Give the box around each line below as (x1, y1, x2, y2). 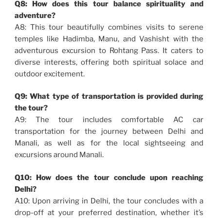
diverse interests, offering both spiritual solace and (15, 57, 203, 67)
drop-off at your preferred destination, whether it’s (15, 208, 203, 217)
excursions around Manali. (15, 150, 104, 160)
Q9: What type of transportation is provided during (15, 92, 203, 101)
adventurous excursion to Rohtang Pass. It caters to (15, 46, 203, 55)
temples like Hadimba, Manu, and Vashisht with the (15, 34, 203, 43)
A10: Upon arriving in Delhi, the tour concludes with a (15, 196, 203, 205)
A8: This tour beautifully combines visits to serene (15, 22, 203, 32)
